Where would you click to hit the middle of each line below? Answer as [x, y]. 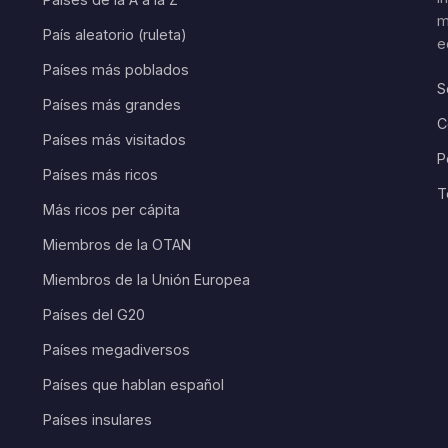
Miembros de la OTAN [116, 244]
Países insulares [97, 419]
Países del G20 [93, 314]
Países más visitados [114, 139]
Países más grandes [111, 104]
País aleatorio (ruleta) [114, 34]
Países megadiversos [116, 349]
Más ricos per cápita [111, 209]
